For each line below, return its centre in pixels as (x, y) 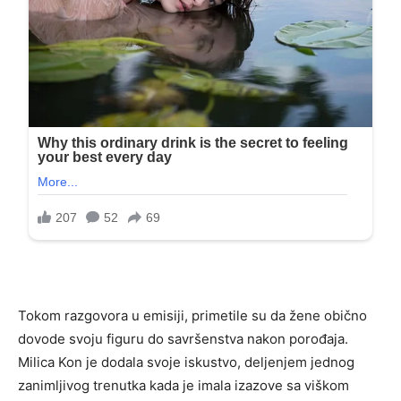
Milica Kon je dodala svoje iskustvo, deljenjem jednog (186, 363)
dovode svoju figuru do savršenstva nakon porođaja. (183, 339)
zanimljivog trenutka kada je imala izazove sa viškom (183, 386)
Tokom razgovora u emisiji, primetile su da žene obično (192, 316)
